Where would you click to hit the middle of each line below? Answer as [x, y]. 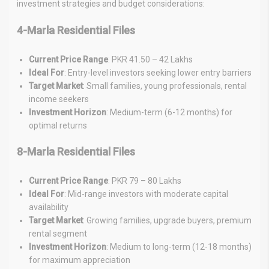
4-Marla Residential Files [76, 30]
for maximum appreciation [80, 260]
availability [49, 207]
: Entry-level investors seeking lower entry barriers [158, 72]
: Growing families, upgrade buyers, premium [167, 220]
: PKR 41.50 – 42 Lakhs [150, 59]
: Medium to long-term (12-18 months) [179, 246]
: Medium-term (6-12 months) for [169, 112]
